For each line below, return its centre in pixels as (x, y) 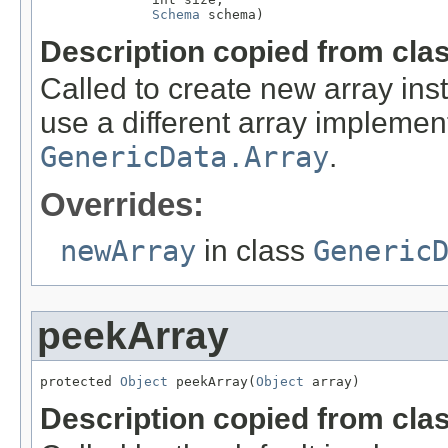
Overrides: (122, 205)
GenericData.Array (184, 157)
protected (80, 382)
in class (254, 251)
